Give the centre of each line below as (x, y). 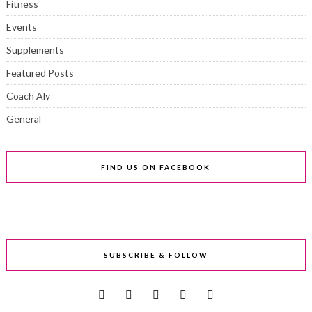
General (23, 118)
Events (21, 26)
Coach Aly (28, 95)
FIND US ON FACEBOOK (156, 167)
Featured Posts (40, 72)
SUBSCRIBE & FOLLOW (156, 255)
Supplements (35, 49)
